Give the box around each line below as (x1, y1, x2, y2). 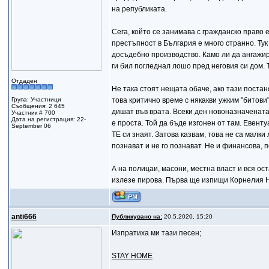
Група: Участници (11, 96, 61, 103)
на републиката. (111, 5, 167, 13)
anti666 (11, 213, 37, 221)
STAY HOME (111, 252, 153, 260)
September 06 (11, 122, 51, 129)
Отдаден (11, 77, 37, 84)
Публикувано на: (111, 213, 162, 220)
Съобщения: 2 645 (11, 103, 65, 109)
